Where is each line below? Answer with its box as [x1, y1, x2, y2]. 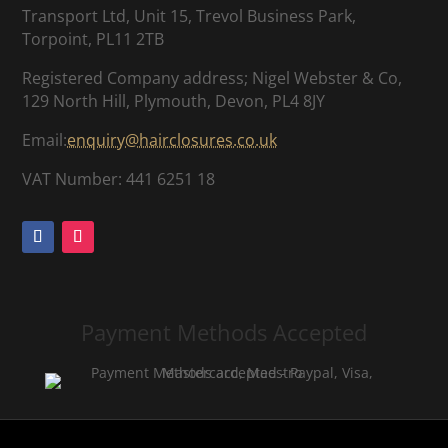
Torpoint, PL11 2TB [22, 28, 165, 51]
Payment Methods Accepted [80, 317, 367, 348]
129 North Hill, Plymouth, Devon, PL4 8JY [22, 90, 326, 113]
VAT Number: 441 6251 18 [22, 168, 216, 191]
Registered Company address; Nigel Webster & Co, [22, 67, 403, 90]
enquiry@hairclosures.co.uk [67, 129, 278, 152]
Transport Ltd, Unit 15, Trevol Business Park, [22, 5, 357, 28]
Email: [22, 129, 68, 152]
